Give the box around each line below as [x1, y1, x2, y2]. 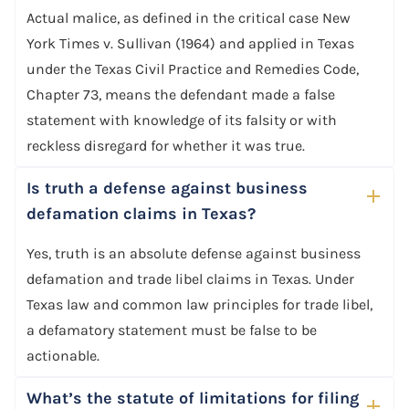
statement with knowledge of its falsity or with [26, 110, 337, 129]
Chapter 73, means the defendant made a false [26, 85, 335, 103]
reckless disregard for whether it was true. [26, 136, 305, 154]
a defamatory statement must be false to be [26, 320, 317, 339]
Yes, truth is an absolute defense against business [26, 244, 361, 262]
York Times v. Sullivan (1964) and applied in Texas [26, 34, 354, 52]
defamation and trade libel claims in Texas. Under [26, 269, 354, 288]
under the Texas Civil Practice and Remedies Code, [26, 59, 359, 78]
